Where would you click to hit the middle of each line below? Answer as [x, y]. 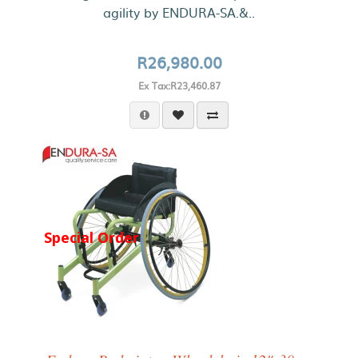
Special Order [91, 237]
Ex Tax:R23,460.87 [179, 86]
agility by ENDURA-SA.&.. [179, 12]
